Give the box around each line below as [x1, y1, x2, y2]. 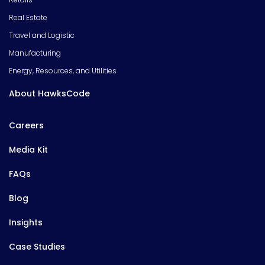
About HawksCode [9, 88, 90, 100]
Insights [9, 216, 43, 229]
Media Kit [9, 144, 48, 156]
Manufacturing [9, 48, 61, 59]
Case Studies [9, 241, 65, 253]
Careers [9, 119, 44, 132]
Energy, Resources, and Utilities [9, 66, 117, 76]
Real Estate [9, 12, 47, 23]
